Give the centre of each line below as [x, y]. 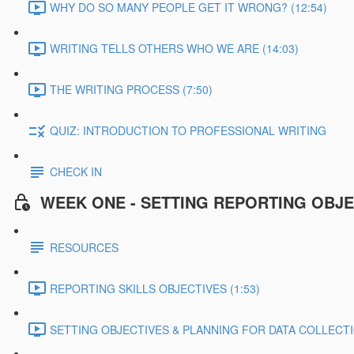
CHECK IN [76, 172]
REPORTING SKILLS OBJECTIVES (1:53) [155, 288]
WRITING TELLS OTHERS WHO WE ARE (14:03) [174, 49]
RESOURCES [84, 247]
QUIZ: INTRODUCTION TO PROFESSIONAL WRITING [188, 131]
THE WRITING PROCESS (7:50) [131, 90]
